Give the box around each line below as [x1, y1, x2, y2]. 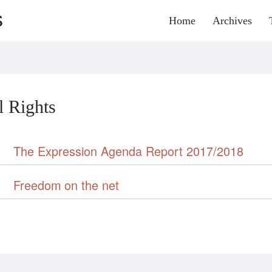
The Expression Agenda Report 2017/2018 [13, 142, 243, 160]
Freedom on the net [13, 176, 119, 194]
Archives [212, 15, 252, 27]
